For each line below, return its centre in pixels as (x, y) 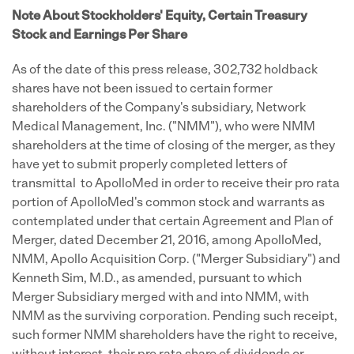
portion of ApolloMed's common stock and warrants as (168, 203)
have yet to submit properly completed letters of (150, 165)
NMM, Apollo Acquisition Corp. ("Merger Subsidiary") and (176, 260)
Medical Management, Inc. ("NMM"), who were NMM (164, 127)
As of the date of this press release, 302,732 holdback (165, 70)
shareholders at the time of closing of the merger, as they (173, 146)
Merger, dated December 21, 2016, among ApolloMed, (167, 241)
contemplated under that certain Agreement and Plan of (173, 222)
